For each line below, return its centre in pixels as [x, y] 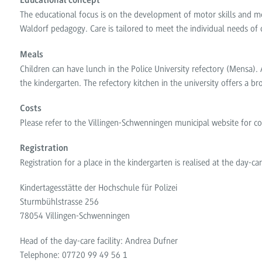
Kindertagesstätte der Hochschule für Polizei [99, 188]
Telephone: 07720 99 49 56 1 [74, 255]
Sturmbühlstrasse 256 [60, 202]
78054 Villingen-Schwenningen [75, 216]
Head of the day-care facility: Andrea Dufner [99, 241]
